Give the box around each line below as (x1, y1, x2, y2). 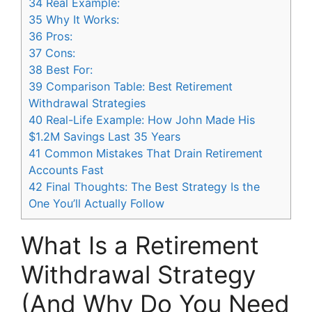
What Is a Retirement (21, 231, 259, 260)
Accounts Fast (29, 163, 104, 178)
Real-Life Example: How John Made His (42, 113, 255, 127)
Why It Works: (42, 13, 119, 27)
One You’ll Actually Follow (29, 196, 164, 211)
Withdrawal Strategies (29, 96, 146, 111)
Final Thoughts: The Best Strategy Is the (42, 180, 260, 194)
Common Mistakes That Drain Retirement (41, 146, 263, 161)
